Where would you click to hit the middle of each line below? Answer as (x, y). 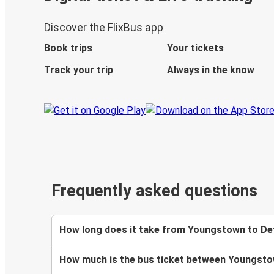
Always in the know (210, 70)
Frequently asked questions (154, 191)
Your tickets (195, 48)
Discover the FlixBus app (104, 28)
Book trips (68, 48)
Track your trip (79, 70)
